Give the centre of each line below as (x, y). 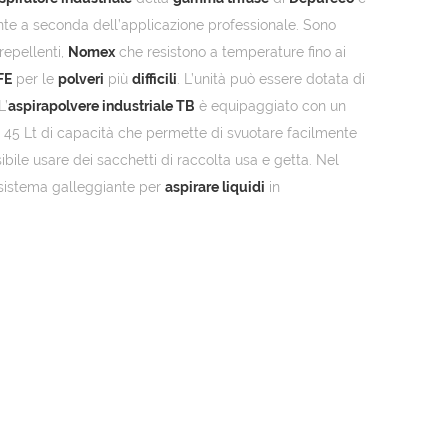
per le (35, 79)
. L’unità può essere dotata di (271, 79)
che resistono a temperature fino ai (230, 52)
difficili (154, 79)
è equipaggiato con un (270, 106)
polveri (81, 79)
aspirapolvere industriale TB (101, 106)
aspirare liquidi (215, 187)
